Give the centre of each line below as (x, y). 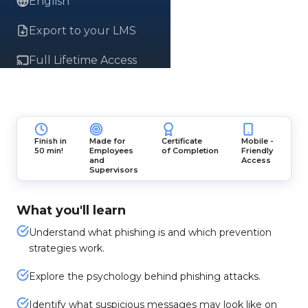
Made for (108, 141)
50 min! (48, 151)
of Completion (190, 151)
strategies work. (67, 248)
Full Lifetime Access (83, 60)
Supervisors (114, 170)
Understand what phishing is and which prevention (150, 232)
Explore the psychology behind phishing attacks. (145, 276)
